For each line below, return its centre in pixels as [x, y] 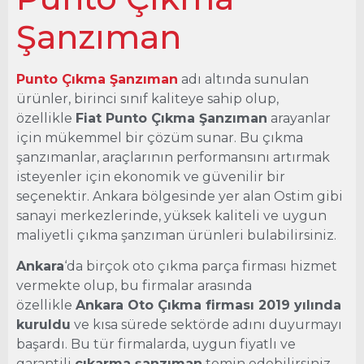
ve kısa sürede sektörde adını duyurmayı [206, 325]
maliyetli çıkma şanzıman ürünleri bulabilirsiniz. [176, 235]
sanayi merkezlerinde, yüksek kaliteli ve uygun [171, 216]
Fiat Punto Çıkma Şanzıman [171, 118]
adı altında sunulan [243, 79]
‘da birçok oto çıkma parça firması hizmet [201, 266]
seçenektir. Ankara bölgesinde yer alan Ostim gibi [180, 196]
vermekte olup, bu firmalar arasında [134, 286]
